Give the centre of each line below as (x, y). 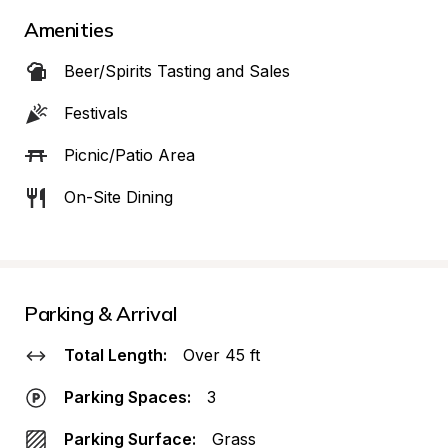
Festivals (96, 113)
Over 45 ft (221, 355)
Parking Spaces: (127, 397)
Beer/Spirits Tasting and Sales (177, 71)
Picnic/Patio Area (129, 155)
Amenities (69, 29)
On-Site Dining (118, 197)
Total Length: (115, 355)
